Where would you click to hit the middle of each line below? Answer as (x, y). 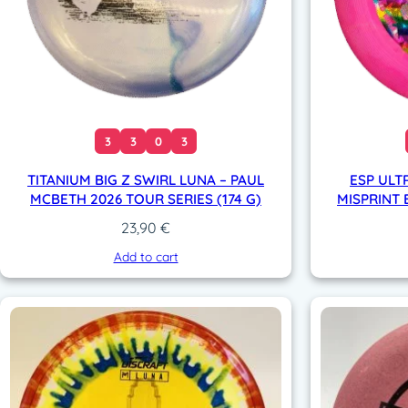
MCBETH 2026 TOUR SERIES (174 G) (146, 199)
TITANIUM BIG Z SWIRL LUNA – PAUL (146, 179)
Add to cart (146, 257)
